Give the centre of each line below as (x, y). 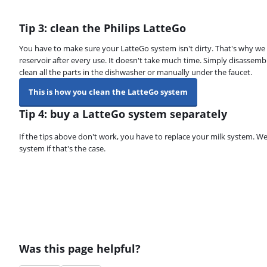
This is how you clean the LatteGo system (108, 92)
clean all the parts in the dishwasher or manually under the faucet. (136, 72)
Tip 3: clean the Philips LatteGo (103, 28)
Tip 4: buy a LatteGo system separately (123, 114)
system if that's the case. (62, 148)
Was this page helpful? (80, 249)
